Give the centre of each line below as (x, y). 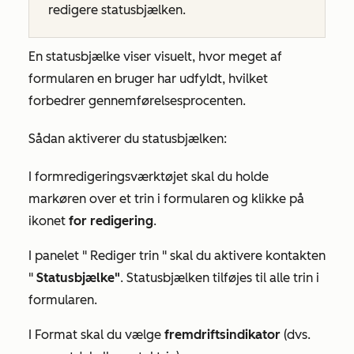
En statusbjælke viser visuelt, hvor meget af (155, 57)
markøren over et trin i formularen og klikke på (166, 199)
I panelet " (59, 256)
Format (56, 335)
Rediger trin (124, 256)
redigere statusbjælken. (117, 10)
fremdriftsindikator (222, 335)
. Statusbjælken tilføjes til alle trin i (220, 278)
